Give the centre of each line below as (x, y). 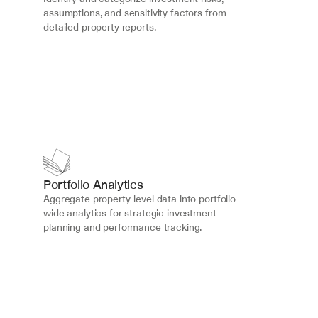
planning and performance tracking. (123, 227)
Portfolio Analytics (93, 184)
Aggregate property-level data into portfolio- (141, 199)
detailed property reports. (100, 27)
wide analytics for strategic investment (130, 213)
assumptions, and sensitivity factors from (135, 13)
